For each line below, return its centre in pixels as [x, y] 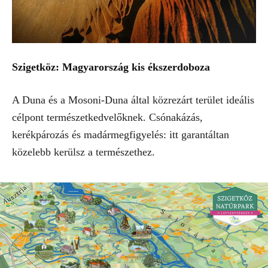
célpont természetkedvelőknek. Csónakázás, [107, 117]
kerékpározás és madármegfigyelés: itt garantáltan [121, 134]
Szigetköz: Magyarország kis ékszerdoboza [111, 67]
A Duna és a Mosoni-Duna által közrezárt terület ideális [133, 100]
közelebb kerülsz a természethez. [83, 152]
